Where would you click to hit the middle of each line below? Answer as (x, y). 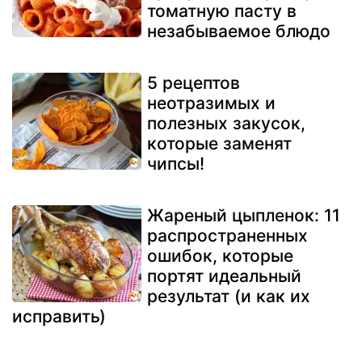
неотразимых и (211, 103)
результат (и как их (229, 296)
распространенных (227, 235)
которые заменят (219, 143)
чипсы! (176, 163)
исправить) (59, 316)
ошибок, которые (220, 255)
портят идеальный (224, 276)
